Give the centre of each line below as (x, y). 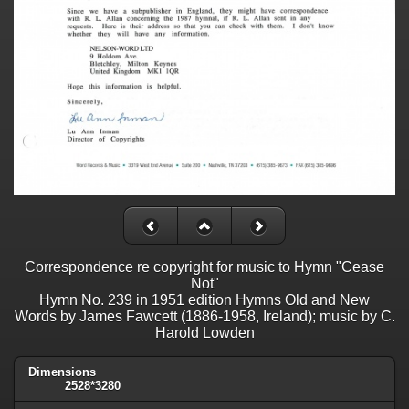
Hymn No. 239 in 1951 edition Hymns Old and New (204, 300)
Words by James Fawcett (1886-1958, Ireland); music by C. (204, 317)
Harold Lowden (204, 333)
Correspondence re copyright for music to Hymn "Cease (204, 267)
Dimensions (62, 372)
